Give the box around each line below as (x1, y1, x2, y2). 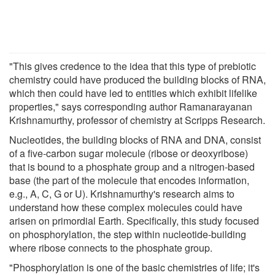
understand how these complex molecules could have (9, 200, 242, 215)
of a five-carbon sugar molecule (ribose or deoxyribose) (9, 146, 248, 161)
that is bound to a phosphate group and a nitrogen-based (9, 160, 255, 174)
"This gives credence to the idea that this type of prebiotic (9, 59, 256, 74)
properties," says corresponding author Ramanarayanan (9, 99, 252, 114)
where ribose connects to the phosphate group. (9, 241, 212, 255)
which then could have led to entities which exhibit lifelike (9, 86, 257, 101)
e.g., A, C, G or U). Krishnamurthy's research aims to (9, 187, 234, 201)
